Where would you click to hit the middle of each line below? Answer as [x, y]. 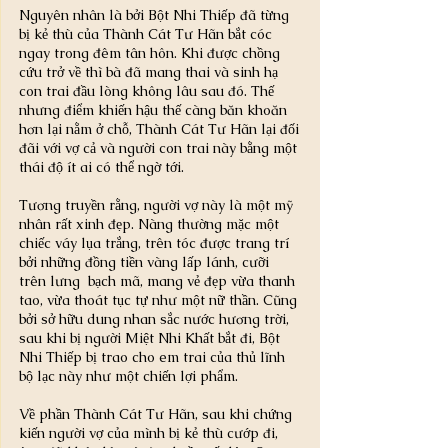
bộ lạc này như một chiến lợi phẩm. [128, 375]
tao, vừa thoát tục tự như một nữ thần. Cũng [160, 299]
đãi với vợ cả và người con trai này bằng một [160, 147]
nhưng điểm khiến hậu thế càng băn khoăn [155, 109]
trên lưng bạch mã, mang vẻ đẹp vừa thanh [159, 280]
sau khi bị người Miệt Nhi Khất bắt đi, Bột [151, 337]
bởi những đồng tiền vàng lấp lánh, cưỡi [146, 261]
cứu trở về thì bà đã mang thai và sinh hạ [150, 71]
